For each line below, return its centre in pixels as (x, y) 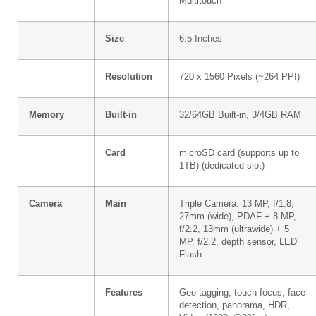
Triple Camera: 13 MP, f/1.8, (237, 203)
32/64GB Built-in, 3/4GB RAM (240, 115)
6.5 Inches (201, 38)
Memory (47, 115)
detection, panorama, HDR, (235, 305)
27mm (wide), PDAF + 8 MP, (238, 216)
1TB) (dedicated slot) (222, 165)
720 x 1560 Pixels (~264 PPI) (239, 77)
